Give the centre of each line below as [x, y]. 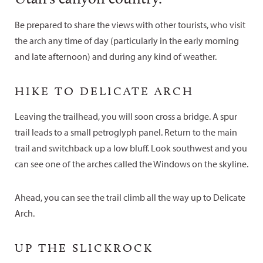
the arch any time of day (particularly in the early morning [127, 41]
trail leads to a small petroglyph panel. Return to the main [126, 132]
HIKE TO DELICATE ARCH [104, 91]
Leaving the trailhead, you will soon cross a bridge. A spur [126, 116]
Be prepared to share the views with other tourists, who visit [130, 25]
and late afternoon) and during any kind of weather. [117, 56]
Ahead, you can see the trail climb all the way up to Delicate [130, 197]
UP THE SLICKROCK [84, 248]
